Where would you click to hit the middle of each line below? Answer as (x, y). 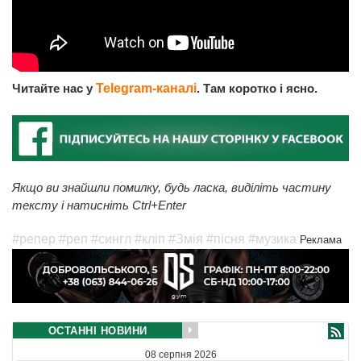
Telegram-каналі (146, 89)
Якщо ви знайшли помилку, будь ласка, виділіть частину (172, 188)
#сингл (111, 239)
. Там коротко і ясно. (257, 89)
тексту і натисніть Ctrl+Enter (99, 205)
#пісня (226, 239)
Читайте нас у (54, 89)
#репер (34, 239)
